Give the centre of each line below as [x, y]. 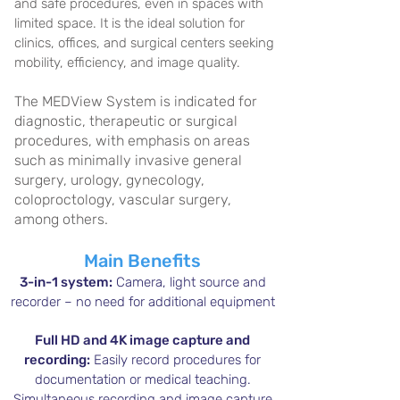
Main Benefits [142, 261]
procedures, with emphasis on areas [132, 141]
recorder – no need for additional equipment [142, 302]
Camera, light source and [191, 282]
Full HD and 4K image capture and [142, 340]
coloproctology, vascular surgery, [123, 200]
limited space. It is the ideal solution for [129, 23]
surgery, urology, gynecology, [109, 180]
